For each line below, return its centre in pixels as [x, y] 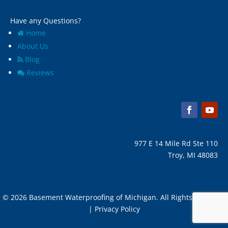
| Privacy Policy [114, 209]
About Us [33, 46]
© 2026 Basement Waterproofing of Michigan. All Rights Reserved [114, 197]
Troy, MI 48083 [193, 155]
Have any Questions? [46, 21]
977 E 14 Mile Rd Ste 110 [176, 144]
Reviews [39, 73]
